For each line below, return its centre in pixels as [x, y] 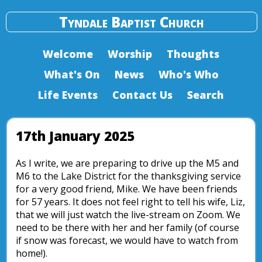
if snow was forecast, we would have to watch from [127, 240]
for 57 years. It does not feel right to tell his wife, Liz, [130, 202]
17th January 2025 [75, 136]
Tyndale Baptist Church [132, 22]
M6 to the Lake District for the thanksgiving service [128, 176]
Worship [130, 54]
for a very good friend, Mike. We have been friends [127, 189]
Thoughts [193, 54]
